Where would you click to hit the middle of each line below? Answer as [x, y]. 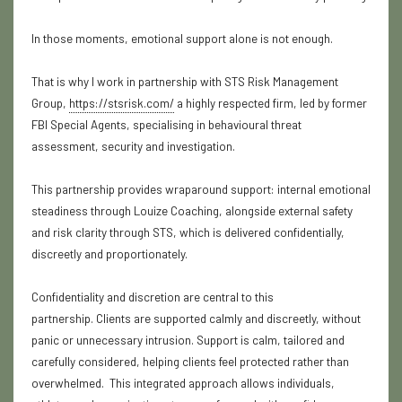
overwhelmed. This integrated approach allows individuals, [183, 384]
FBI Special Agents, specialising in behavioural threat [166, 125]
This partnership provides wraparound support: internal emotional [201, 190]
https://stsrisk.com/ [122, 104]
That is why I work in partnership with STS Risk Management [185, 82]
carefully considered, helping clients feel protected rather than [190, 362]
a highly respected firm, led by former [271, 104]
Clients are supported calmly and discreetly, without [228, 319]
